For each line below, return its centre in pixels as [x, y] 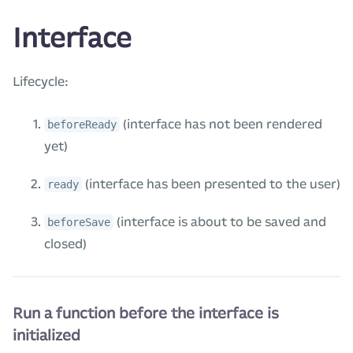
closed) [65, 244]
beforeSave [79, 222]
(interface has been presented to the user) [211, 184]
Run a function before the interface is [146, 313]
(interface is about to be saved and [220, 222]
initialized [46, 335]
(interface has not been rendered [221, 124]
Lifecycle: [41, 82]
